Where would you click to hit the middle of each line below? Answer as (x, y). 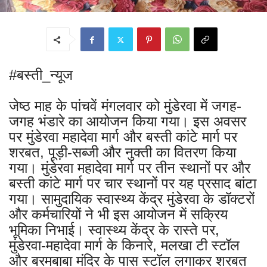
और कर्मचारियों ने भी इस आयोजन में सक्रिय (118, 215)
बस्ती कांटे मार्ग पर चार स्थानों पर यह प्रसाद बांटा (133, 184)
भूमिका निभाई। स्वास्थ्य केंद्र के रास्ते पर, (114, 230)
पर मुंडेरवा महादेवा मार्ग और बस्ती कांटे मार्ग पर (123, 137)
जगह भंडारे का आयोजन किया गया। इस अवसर (128, 122)
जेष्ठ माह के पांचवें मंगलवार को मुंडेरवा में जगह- (125, 106)
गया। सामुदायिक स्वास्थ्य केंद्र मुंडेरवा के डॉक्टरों (132, 199)
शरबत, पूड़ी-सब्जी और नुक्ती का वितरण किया (122, 153)
